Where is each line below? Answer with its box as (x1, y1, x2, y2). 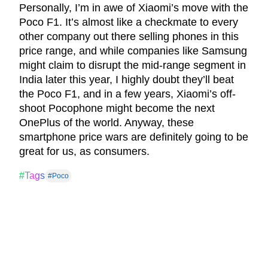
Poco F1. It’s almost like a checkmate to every (19, 16, 238, 29)
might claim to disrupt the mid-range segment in (19, 59, 246, 72)
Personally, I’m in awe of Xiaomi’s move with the (19, 2, 248, 14)
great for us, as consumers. (19, 145, 150, 158)
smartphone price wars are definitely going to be (19, 131, 248, 144)
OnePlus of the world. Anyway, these (19, 117, 194, 129)
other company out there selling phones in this (19, 31, 239, 43)
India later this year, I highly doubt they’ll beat (19, 74, 234, 86)
